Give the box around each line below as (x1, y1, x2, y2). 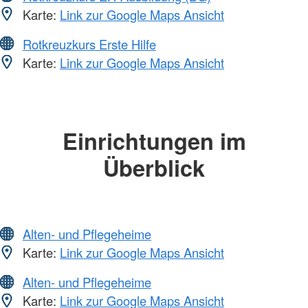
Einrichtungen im (62, 124, 246, 157)
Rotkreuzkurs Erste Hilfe (23, 34, 156, 53)
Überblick (103, 151, 205, 184)
